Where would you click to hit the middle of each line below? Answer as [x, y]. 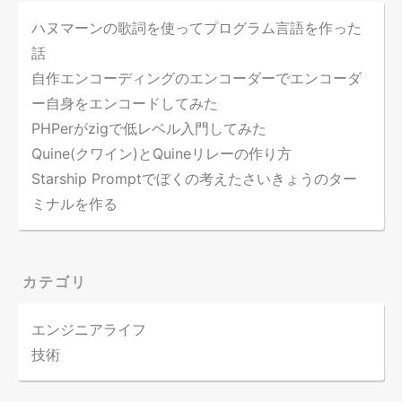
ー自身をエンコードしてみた [125, 104]
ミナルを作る [74, 204]
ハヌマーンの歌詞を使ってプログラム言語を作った [197, 28]
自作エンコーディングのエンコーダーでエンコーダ [197, 79]
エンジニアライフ [89, 330]
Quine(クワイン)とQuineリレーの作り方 [162, 154]
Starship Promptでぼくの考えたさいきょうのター [194, 179]
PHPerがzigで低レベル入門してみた [149, 129]
